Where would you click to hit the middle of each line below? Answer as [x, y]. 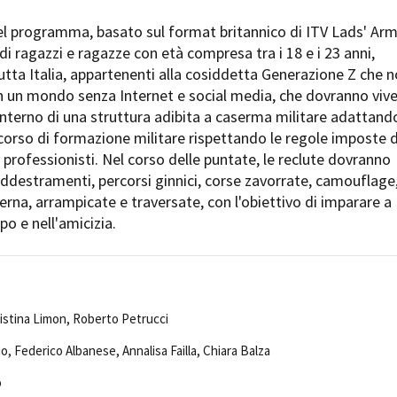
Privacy [152, 125]
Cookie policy [223, 125]
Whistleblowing [313, 125]
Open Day [123, 14]
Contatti [93, 125]
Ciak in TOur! [131, 35]
